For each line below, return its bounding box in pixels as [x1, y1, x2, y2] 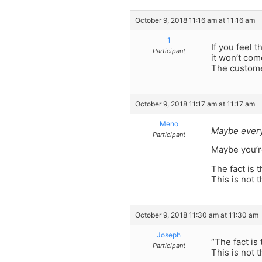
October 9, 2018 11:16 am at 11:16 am [135, 15, 255, 25]
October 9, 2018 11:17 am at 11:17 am [135, 99, 255, 108]
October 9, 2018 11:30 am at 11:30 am [135, 211, 258, 220]
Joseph [157, 230, 181, 240]
